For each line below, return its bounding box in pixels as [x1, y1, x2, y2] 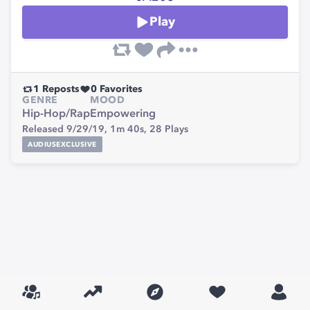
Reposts [39, 84, 80, 94]
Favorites [97, 84, 143, 94]
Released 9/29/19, [22, 125, 110, 134]
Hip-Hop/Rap [22, 109, 90, 120]
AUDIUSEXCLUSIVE [28, 140, 97, 148]
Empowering [90, 109, 156, 120]
